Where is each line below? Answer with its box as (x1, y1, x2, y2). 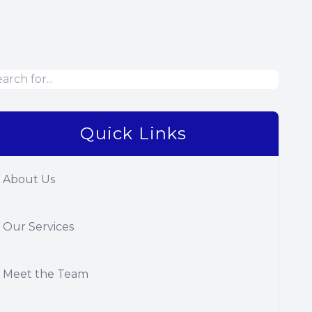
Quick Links (80, 123, 187, 143)
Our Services (3, 220, 74, 233)
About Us (3, 173, 55, 186)
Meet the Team (3, 267, 88, 281)
